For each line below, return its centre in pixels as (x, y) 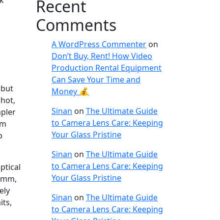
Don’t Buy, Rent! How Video (102, 56)
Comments (76, 25)
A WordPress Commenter (99, 44)
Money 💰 (70, 91)
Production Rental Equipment (107, 68)
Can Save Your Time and (96, 79)
